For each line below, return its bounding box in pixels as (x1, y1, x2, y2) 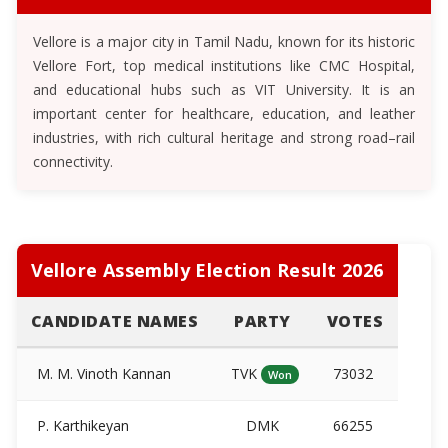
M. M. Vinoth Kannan (32, 363, 171, 383)
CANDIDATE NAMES (30, 309, 199, 332)
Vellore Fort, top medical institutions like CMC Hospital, (33, 55, 415, 75)
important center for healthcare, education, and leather (33, 103, 415, 123)
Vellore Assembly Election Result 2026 (30, 257, 384, 282)
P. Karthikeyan (32, 415, 129, 435)
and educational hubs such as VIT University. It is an (33, 79, 415, 99)
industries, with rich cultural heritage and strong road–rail (33, 127, 415, 147)
